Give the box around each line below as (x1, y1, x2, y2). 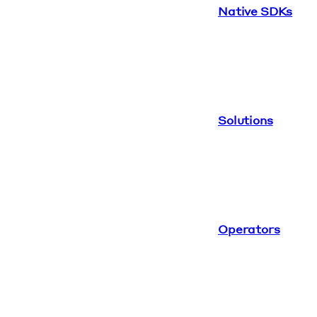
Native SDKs (218, 3, 293, 18)
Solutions (218, 112, 273, 127)
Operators (218, 221, 280, 236)
